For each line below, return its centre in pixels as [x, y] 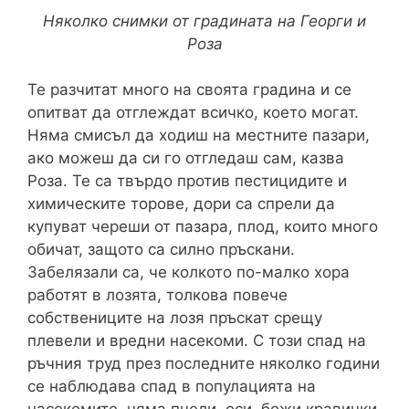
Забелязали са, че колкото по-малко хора [189, 273]
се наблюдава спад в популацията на [172, 387]
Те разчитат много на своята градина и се [189, 90]
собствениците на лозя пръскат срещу [175, 318]
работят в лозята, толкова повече [157, 295]
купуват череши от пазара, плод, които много [203, 227]
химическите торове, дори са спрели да [181, 204]
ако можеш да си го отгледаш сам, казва [186, 158]
